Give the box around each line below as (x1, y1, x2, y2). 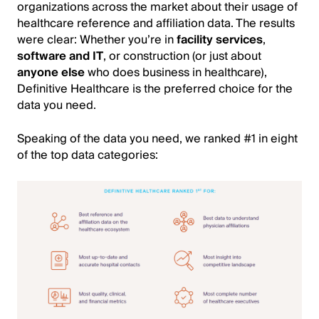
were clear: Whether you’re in (17, 29, 177, 50)
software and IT (17, 46, 103, 66)
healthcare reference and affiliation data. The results (17, 13, 295, 33)
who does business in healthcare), (85, 62, 267, 83)
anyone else (17, 62, 85, 83)
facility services (177, 29, 263, 50)
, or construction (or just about (103, 46, 261, 66)
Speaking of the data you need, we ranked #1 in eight (17, 128, 298, 149)
